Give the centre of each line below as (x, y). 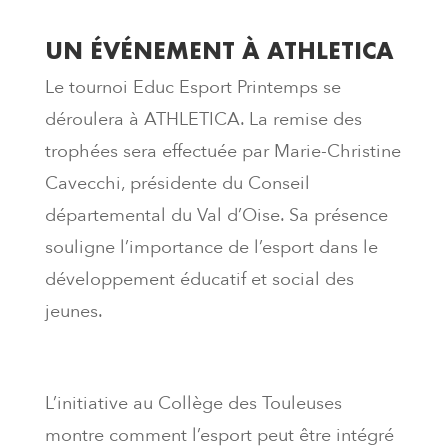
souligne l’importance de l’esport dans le (211, 248)
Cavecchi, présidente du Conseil (177, 184)
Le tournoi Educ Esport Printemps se (192, 88)
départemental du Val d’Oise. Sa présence (216, 216)
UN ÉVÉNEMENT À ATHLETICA (219, 51)
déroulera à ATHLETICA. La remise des (203, 120)
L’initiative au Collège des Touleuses (193, 404)
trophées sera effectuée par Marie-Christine (222, 152)
